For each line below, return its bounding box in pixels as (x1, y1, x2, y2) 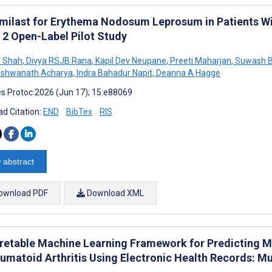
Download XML (85, 188, 144, 198)
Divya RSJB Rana (24, 55, 92, 66)
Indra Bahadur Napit (75, 67, 152, 78)
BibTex (66, 106, 92, 117)
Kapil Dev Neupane (93, 55, 166, 66)
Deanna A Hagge (154, 67, 220, 78)
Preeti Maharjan (168, 55, 231, 66)
